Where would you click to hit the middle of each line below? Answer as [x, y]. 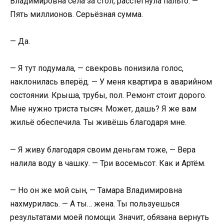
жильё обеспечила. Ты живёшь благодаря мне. [98, 122]
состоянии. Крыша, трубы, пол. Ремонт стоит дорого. [108, 95]
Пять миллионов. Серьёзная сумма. [76, 14]
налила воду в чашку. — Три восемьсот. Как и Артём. [108, 163]
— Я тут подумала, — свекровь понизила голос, [97, 68]
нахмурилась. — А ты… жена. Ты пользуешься [95, 203]
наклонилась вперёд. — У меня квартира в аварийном [111, 82]
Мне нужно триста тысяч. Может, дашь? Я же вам [103, 109]
